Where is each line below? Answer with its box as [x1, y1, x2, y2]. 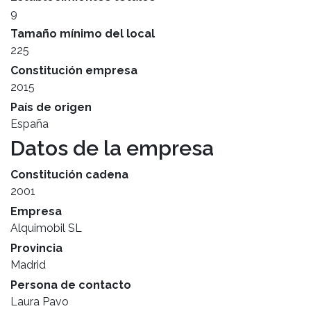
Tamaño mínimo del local [10, 27, 155, 40]
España [10, 117, 49, 131]
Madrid [10, 258, 46, 271]
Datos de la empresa [10, 136, 214, 160]
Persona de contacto [10, 278, 131, 292]
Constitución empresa [10, 64, 137, 77]
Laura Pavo [10, 295, 69, 308]
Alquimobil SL [10, 221, 82, 235]
